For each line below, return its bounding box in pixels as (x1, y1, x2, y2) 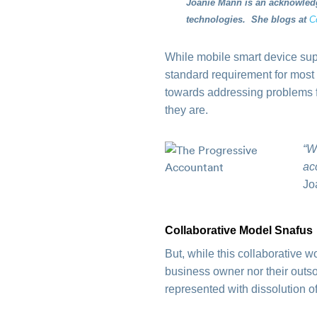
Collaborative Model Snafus (165, 224, 313, 236)
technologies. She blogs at (186, 14, 310, 25)
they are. (165, 104, 214, 116)
